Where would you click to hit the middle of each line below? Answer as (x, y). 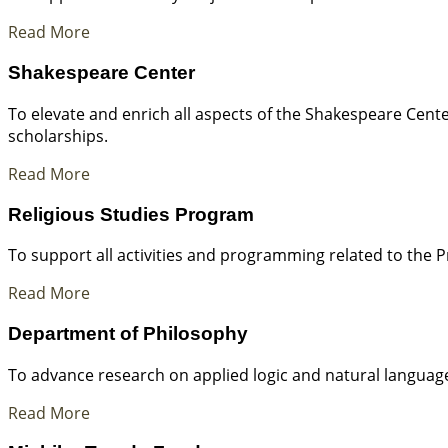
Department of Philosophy (128, 333)
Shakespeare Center (101, 73)
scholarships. (58, 135)
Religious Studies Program (131, 214)
